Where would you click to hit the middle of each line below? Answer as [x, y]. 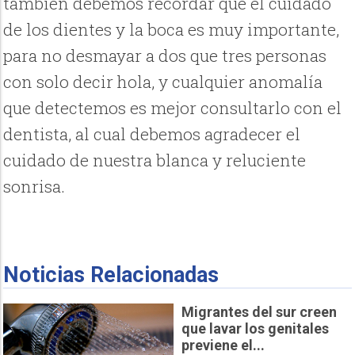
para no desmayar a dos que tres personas [165, 56]
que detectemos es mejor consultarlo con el [173, 108]
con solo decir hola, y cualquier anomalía [163, 82]
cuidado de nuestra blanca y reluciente [155, 160]
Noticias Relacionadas [111, 275]
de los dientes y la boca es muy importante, [172, 30]
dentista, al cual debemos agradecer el [152, 134]
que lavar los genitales [255, 328]
